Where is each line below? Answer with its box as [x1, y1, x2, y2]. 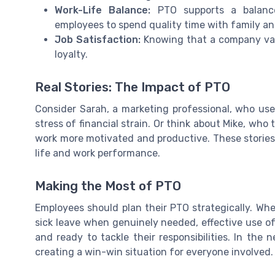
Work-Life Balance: [55, 4, 151, 16]
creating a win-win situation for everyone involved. [35, 246, 273, 258]
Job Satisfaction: [55, 33, 141, 45]
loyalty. [55, 48, 88, 60]
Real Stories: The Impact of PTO [35, 80, 230, 95]
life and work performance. [35, 147, 160, 160]
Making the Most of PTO [35, 179, 181, 194]
